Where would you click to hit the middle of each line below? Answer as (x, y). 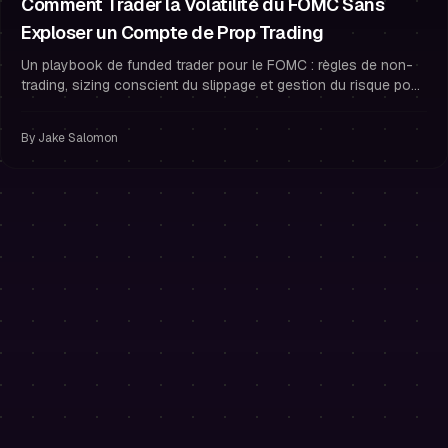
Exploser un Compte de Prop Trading (172, 32)
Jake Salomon (78, 138)
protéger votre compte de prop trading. (146, 105)
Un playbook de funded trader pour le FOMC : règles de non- (217, 65)
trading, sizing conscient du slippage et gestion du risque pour (222, 85)
